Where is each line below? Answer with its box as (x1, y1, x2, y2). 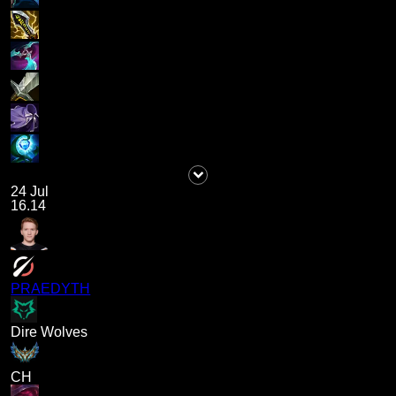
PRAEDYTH (11, 281, 91, 297)
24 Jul (11, 184, 49, 200)
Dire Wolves (11, 324, 88, 340)
